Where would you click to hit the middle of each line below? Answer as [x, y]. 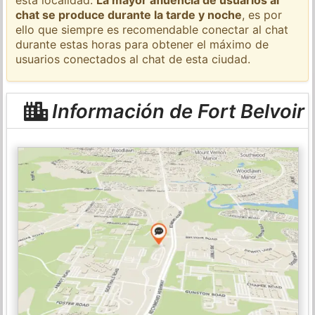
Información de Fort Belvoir [175, 111]
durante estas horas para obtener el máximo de [142, 44]
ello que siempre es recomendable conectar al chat [152, 29]
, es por [262, 14]
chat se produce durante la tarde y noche [129, 14]
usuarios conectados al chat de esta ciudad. [133, 59]
